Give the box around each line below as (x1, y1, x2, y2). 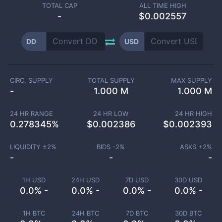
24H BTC (71, 209, 99, 217)
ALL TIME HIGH (139, 1, 186, 9)
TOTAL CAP (42, 1, 77, 9)
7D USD (125, 176, 149, 184)
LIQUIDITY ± (9, 143, 47, 151)
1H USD (22, 176, 46, 184)
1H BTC (22, 209, 45, 217)
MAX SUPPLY (171, 76, 213, 84)
